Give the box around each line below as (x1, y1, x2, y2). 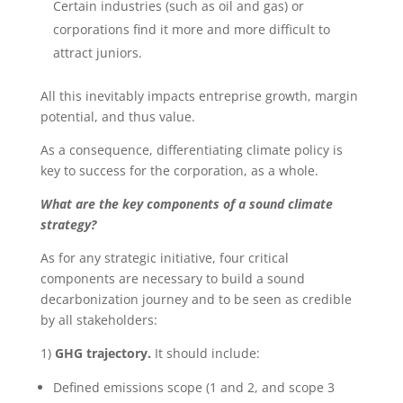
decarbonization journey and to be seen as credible (40, 291, 352, 309)
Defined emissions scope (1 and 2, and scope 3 (52, 379, 335, 397)
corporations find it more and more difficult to (52, 21, 330, 39)
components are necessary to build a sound (40, 270, 305, 288)
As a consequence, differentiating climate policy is (40, 141, 343, 159)
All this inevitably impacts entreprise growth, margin (40, 87, 358, 105)
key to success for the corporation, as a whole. (40, 162, 318, 180)
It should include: (150, 345, 260, 363)
